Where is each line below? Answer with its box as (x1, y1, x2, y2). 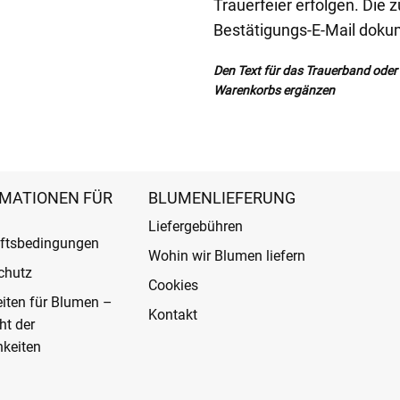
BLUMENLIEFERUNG (147, 187, 296, 207)
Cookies (147, 276, 198, 294)
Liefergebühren (147, 217, 243, 235)
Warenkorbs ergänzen (213, 82, 335, 97)
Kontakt (147, 305, 197, 323)
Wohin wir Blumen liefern (147, 246, 305, 264)
